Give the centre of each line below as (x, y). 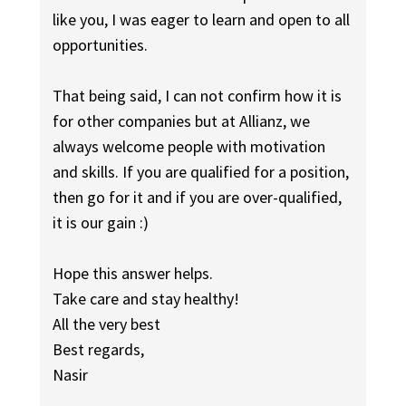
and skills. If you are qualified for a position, (201, 172)
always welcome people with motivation (189, 147)
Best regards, (99, 350)
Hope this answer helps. (133, 274)
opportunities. (101, 45)
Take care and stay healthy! (146, 299)
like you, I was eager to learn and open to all (202, 20)
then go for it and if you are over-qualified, (198, 198)
